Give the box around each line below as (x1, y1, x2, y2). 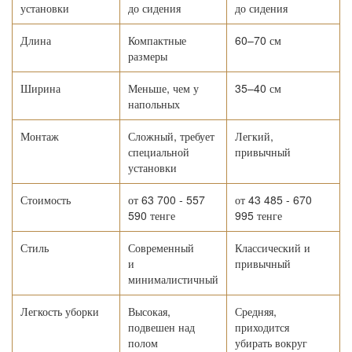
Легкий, (235, 128, 273, 145)
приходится (235, 319, 289, 335)
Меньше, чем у (128, 80, 199, 97)
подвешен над (128, 319, 195, 335)
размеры (128, 48, 167, 64)
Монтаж (20, 128, 59, 145)
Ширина (20, 80, 60, 97)
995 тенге (235, 207, 282, 224)
